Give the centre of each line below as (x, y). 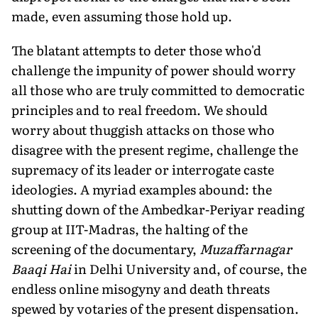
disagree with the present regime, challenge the (155, 149)
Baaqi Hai (41, 268)
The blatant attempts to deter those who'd (136, 50)
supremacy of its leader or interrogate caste (143, 169)
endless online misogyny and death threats (141, 288)
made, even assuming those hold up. (122, 16)
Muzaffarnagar (246, 248)
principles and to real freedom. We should (139, 109)
